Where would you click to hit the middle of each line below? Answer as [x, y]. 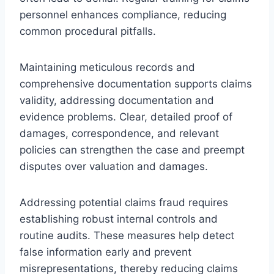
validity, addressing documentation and [117, 100]
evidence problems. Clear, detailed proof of [126, 117]
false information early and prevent [106, 252]
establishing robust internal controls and [119, 219]
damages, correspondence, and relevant [119, 133]
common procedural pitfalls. [88, 31]
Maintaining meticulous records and [107, 67]
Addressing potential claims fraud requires [124, 202]
